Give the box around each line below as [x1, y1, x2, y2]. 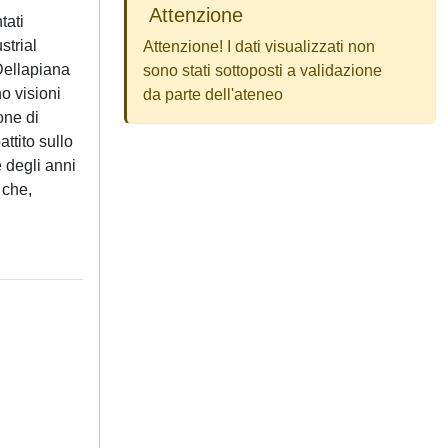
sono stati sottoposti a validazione [143, 62, 382, 79]
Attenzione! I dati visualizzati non [143, 38, 375, 55]
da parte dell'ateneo [143, 86, 283, 103]
